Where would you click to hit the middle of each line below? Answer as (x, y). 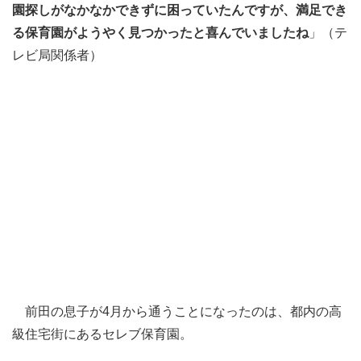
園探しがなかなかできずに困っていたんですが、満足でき (180, 10)
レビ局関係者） (57, 56)
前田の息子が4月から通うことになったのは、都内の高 (177, 312)
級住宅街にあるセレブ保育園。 (102, 334)
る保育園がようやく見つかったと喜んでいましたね (160, 33)
